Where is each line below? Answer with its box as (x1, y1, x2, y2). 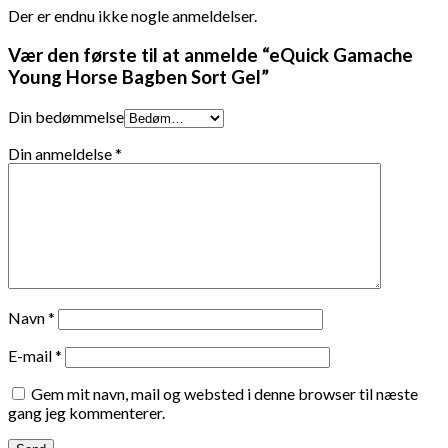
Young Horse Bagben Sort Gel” (8, 66, 269, 89)
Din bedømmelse (8, 106, 124, 126)
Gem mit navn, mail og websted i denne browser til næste (31, 383, 418, 403)
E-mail (8, 345, 55, 365)
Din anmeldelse (8, 143, 115, 163)
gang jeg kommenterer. (8, 402, 165, 422)
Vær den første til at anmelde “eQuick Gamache (8, 44, 413, 67)
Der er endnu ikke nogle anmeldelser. (8, 6, 257, 26)
